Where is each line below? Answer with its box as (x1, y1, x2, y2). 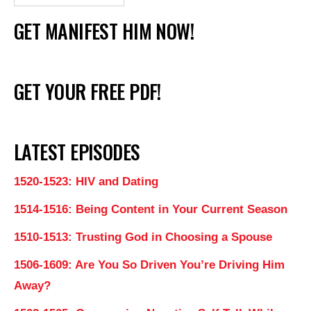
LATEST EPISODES (14, 137, 140, 166)
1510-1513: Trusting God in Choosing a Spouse (14, 230, 272, 244)
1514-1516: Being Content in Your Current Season (14, 202, 287, 216)
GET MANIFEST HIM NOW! (14, 16, 194, 45)
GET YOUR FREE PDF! (14, 76, 161, 106)
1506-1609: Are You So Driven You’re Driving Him (14, 258, 285, 271)
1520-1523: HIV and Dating (14, 174, 158, 188)
